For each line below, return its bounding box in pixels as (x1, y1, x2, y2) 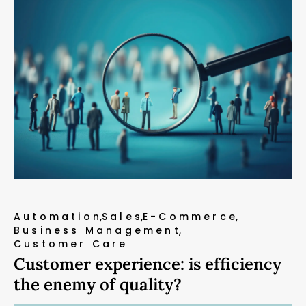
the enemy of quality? (14, 273, 182, 295)
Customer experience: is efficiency (14, 253, 281, 275)
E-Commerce (143, 209, 238, 223)
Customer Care (14, 236, 128, 251)
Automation (14, 209, 102, 223)
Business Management (14, 223, 181, 237)
